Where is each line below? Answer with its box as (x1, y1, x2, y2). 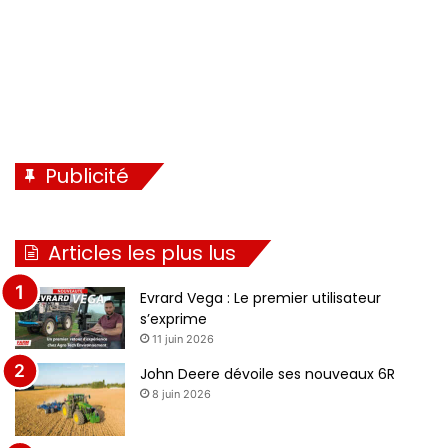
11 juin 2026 (152, 331, 214, 346)
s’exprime (140, 308, 207, 329)
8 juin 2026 (152, 386, 211, 401)
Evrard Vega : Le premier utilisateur (140, 287, 381, 308)
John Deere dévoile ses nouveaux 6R (140, 363, 395, 384)
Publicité (45, 161, 129, 190)
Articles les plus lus (48, 238, 236, 267)
